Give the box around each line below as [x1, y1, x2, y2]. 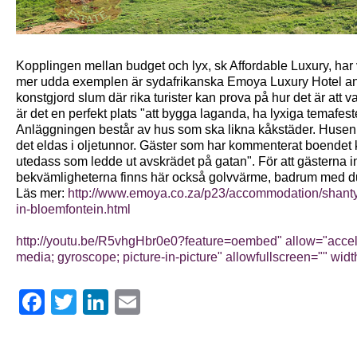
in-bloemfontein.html [16, 202, 131, 217]
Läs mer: [16, 186, 68, 201]
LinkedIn [108, 295, 157, 309]
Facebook [45, 295, 101, 309]
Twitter [76, 295, 114, 309]
